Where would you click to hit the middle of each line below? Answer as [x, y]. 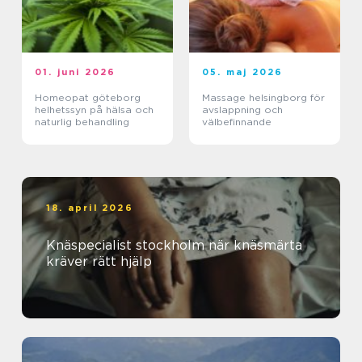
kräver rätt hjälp [99, 262]
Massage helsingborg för [263, 98]
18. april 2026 [90, 208]
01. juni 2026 [76, 72]
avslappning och [242, 110]
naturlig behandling [82, 122]
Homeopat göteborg [88, 98]
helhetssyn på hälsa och [94, 110]
